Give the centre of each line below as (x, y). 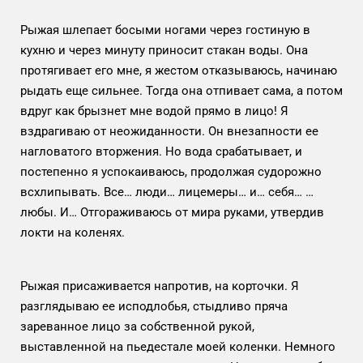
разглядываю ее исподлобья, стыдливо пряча (154, 306)
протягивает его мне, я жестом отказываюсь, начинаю (179, 70)
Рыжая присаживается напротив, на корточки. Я (160, 286)
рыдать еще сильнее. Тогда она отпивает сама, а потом (181, 90)
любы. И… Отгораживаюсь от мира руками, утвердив (172, 212)
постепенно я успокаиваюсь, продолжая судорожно (171, 171)
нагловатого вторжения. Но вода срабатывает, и (161, 151)
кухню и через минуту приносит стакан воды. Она (164, 50)
